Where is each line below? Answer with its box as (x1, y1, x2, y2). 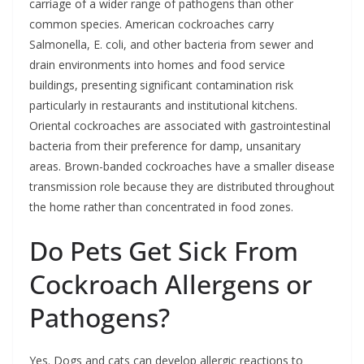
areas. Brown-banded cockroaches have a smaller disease (29, 158, 335, 174)
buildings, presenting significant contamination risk (29, 76, 293, 93)
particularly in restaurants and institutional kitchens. (29, 97, 297, 113)
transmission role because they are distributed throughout (29, 178, 335, 194)
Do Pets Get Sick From (29, 232, 298, 268)
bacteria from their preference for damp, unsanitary (29, 137, 301, 154)
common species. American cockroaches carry (29, 15, 274, 32)
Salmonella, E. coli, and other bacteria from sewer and (29, 36, 314, 52)
